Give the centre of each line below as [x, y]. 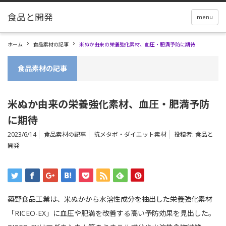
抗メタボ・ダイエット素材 [130, 134]
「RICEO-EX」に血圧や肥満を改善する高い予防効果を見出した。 [111, 213]
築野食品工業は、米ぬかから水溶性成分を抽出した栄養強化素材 [110, 199]
